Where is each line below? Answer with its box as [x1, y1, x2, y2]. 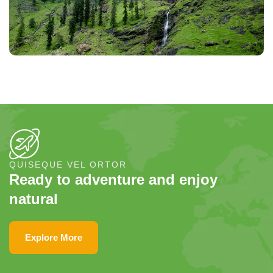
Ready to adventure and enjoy [9, 171, 218, 188]
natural [9, 190, 58, 207]
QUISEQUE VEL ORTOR [9, 159, 127, 169]
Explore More [25, 232, 82, 243]
